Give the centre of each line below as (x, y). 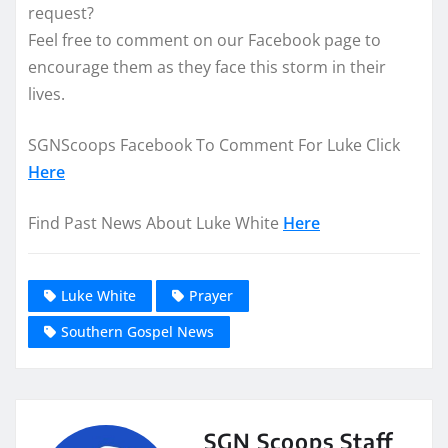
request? (61, 13)
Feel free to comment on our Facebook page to (204, 40)
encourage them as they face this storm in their (207, 67)
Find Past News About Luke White (155, 223)
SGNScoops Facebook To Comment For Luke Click (214, 145)
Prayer (211, 295)
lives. (46, 94)
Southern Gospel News (137, 331)
